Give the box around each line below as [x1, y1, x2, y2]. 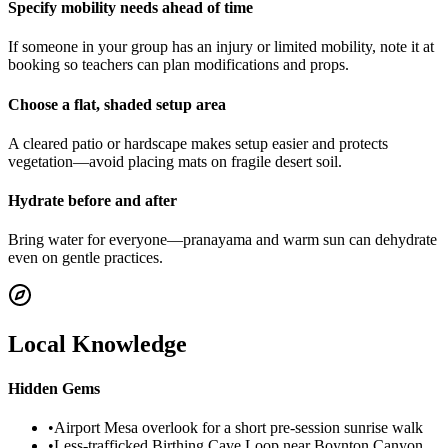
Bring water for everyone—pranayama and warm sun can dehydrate [8, 231, 437, 249]
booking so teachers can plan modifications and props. [8, 56, 349, 74]
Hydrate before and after [8, 192, 177, 210]
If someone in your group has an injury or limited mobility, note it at [8, 38, 434, 56]
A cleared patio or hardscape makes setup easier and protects [8, 134, 388, 152]
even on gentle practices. [8, 249, 163, 267]
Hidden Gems [8, 379, 100, 397]
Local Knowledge [8, 331, 187, 358]
